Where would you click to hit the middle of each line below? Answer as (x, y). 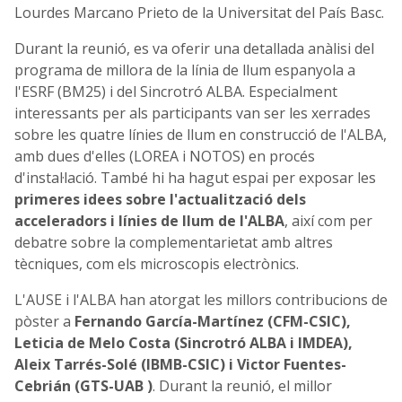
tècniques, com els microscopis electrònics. (157, 263)
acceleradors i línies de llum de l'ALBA (149, 220)
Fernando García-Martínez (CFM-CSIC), (213, 321)
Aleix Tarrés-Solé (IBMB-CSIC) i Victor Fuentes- (180, 364)
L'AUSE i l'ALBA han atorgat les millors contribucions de (201, 299)
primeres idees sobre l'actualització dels (160, 199)
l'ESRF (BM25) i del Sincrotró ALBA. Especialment (176, 91)
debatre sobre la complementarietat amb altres (174, 242)
